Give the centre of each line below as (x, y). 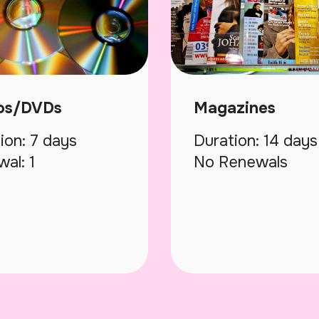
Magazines (235, 109)
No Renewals (241, 163)
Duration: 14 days (256, 141)
